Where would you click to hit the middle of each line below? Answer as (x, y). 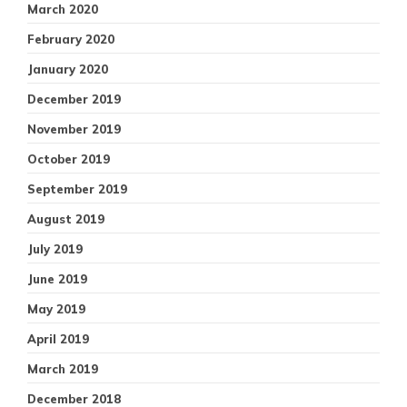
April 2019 (58, 338)
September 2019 (77, 189)
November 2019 (74, 129)
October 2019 (69, 159)
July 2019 (55, 248)
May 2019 (56, 308)
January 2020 (68, 69)
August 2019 (66, 218)
